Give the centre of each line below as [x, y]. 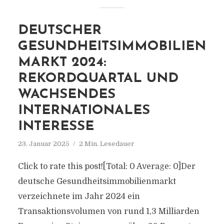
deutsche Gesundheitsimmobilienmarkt [97, 181]
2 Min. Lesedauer [106, 144]
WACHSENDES [66, 95]
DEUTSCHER [59, 31]
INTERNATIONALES [84, 111]
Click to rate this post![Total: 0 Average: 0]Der [106, 166]
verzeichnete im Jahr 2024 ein [79, 196]
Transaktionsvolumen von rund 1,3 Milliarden [108, 211]
